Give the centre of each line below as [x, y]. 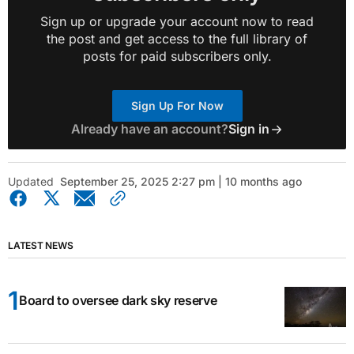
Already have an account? [149, 129]
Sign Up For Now [177, 106]
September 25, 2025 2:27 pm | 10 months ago [181, 182]
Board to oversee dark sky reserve [118, 301]
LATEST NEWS [41, 246]
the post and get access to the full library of [177, 39]
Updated [31, 182]
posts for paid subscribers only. [177, 56]
